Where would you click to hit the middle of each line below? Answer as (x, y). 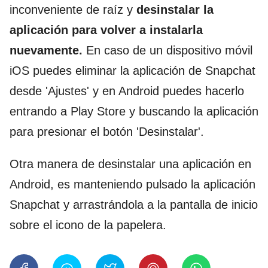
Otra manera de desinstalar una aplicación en (130, 164)
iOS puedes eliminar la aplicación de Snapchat (133, 70)
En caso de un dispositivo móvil (169, 50)
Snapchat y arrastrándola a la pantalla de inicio (134, 204)
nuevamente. (48, 50)
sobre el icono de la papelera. (88, 225)
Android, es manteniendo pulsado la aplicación (133, 184)
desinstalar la (175, 9)
